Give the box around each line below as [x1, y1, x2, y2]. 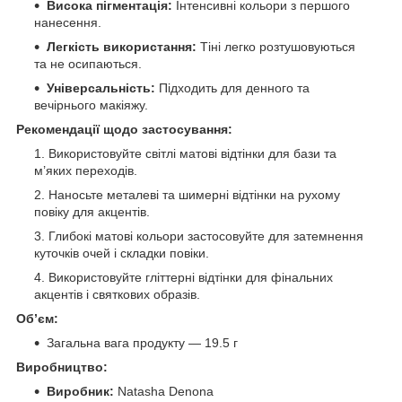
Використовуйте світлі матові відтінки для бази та [48, 145, 336, 161]
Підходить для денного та [155, 80, 310, 95]
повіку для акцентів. [34, 204, 150, 219]
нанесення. [34, 14, 101, 30]
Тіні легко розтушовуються [197, 39, 355, 54]
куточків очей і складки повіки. [34, 245, 209, 260]
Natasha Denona [114, 383, 214, 398]
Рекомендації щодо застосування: [16, 121, 232, 136]
